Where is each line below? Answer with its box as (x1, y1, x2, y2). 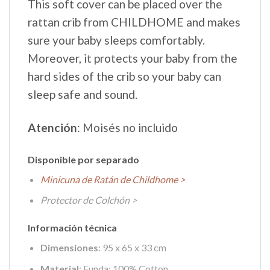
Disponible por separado (28, 153, 139, 165)
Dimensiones (40, 242, 98, 254)
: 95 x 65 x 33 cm (98, 242, 166, 254)
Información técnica (28, 222, 117, 234)
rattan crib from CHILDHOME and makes (28, 14, 240, 29)
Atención (28, 120, 77, 134)
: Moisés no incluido (77, 120, 178, 134)
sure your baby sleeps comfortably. (28, 33, 205, 47)
